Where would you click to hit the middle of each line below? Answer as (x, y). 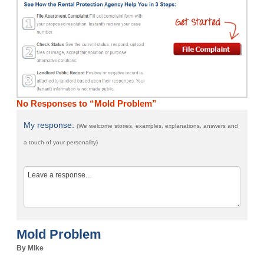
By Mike (30, 248)
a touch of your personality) (61, 143)
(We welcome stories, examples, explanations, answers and (158, 126)
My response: (50, 125)
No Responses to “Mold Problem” (87, 104)
